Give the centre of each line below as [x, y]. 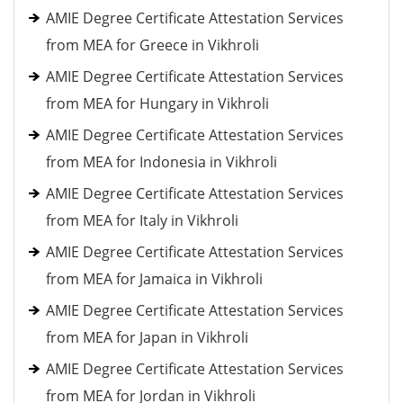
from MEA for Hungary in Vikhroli [157, 103]
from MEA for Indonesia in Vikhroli [161, 162]
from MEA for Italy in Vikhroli [142, 220]
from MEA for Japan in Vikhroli [147, 337]
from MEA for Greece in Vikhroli [152, 45]
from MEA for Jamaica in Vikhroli [154, 279]
